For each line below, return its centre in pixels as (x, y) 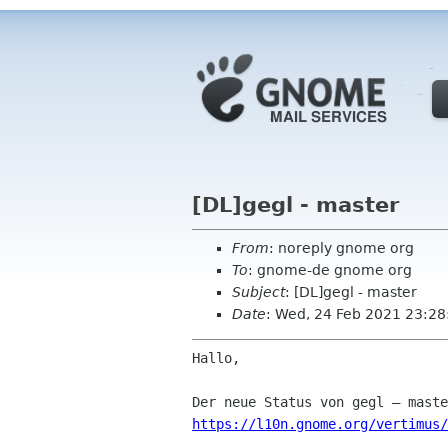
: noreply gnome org (341, 248)
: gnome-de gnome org (330, 270)
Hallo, (216, 358)
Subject (258, 292)
